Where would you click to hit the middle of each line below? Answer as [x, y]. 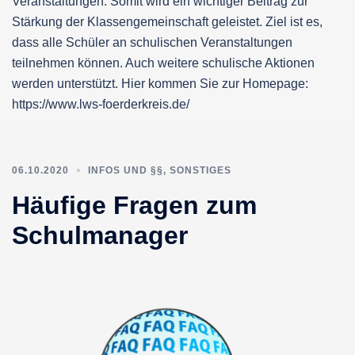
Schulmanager [100, 235]
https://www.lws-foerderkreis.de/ [101, 104]
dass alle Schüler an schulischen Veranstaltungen [152, 42]
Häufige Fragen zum [134, 205]
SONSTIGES [200, 170]
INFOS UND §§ [126, 170]
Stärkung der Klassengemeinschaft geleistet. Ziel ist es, [167, 21]
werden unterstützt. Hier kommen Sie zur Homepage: [160, 83]
